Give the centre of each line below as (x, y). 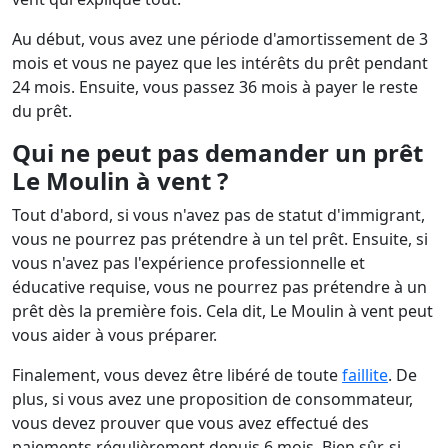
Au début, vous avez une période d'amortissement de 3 (220, 39)
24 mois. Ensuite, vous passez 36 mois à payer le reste (215, 87)
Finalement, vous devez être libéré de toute (177, 375)
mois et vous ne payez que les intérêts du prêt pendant (220, 63)
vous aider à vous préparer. (116, 335)
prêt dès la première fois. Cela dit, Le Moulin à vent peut (222, 311)
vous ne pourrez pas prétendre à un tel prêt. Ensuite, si (220, 239)
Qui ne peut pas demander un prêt (217, 152)
